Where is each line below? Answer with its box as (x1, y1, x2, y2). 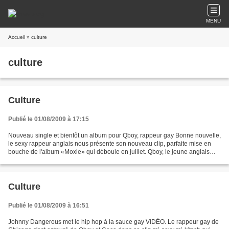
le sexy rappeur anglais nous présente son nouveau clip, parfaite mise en (8, 140, 211, 147)
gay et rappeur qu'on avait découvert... (8, 156, 114, 164)
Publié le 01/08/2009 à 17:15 (8, 116, 89, 123)
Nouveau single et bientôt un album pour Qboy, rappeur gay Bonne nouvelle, (8, 132, 221, 139)
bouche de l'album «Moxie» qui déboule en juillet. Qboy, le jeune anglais (8, 148, 210, 155)
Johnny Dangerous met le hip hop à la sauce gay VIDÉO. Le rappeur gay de (8, 218, 219, 225)
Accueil (8, 34, 25, 40)
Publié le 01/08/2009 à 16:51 (8, 202, 89, 209)
